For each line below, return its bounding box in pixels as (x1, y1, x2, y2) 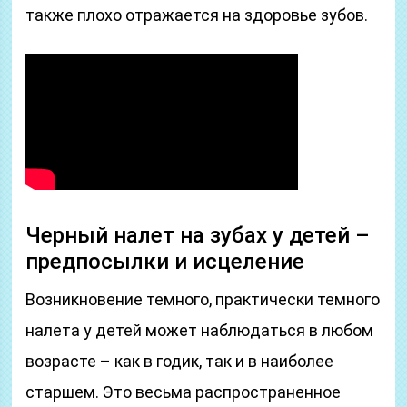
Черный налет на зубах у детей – (25, 223, 371, 248)
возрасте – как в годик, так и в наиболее (25, 352, 334, 371)
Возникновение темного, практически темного (25, 290, 381, 309)
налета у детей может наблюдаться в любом (25, 321, 374, 340)
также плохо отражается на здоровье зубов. (25, 5, 369, 25)
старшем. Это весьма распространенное (25, 382, 342, 402)
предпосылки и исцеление (25, 249, 305, 274)
